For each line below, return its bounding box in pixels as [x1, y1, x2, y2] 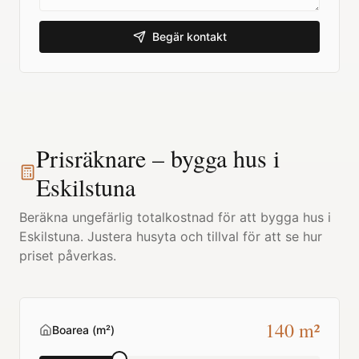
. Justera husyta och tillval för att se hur [80, 228, 322, 244]
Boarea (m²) [52, 323, 115, 337]
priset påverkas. [19, 248, 116, 264]
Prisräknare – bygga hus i [35, 142, 280, 174]
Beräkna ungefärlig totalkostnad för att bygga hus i [19, 209, 331, 225]
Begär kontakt [151, 30, 227, 43]
